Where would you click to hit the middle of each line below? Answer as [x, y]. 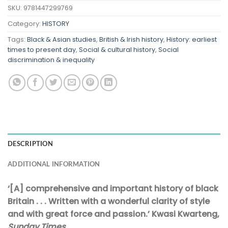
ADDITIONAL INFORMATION [54, 164]
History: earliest [192, 40]
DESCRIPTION [30, 144]
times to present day [42, 50]
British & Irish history [131, 40]
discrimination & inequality [51, 60]
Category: [25, 24]
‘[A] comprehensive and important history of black [113, 189]
